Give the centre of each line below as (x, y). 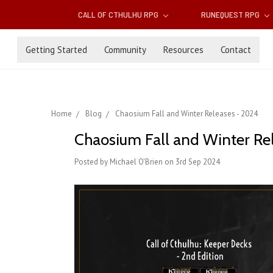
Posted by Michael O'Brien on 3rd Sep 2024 (147, 162)
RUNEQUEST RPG (231, 15)
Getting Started (56, 49)
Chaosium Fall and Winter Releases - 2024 (186, 114)
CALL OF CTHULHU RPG (119, 15)
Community (125, 49)
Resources (183, 49)
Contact (236, 49)
